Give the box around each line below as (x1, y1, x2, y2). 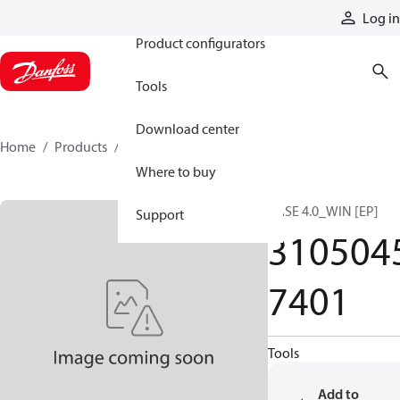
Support (136, 205, 184, 223)
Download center (136, 120, 239, 137)
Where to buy (136, 162, 216, 180)
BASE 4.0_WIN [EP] (268, 202, 379, 220)
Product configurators (136, 34, 265, 52)
